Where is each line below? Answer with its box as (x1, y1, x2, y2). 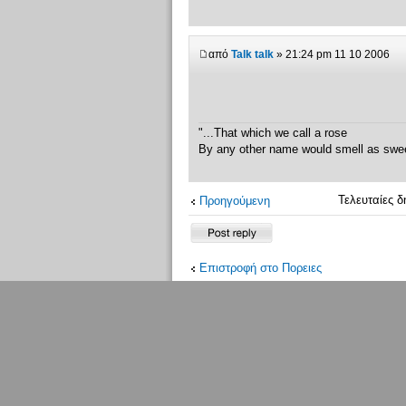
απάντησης (188, 236, 247, 250)
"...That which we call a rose (198, 126, 347, 140)
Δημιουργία (188, 221, 247, 236)
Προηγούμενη (198, 194, 270, 208)
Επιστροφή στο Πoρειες (198, 261, 322, 275)
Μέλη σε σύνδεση (188, 329, 338, 351)
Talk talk (230, 47, 274, 61)
